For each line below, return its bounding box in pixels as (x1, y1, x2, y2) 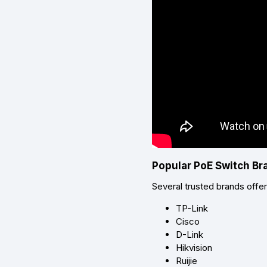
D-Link (176, 229, 203, 241)
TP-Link (176, 203, 208, 215)
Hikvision (176, 242, 212, 254)
